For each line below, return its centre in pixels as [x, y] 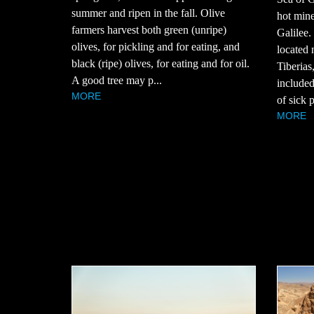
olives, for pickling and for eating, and [156, 47]
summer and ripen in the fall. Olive [148, 13]
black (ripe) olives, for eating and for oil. [161, 64]
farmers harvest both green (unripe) [149, 30]
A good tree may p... [117, 81]
